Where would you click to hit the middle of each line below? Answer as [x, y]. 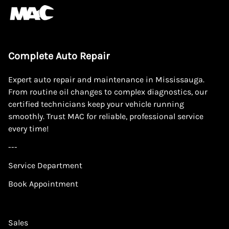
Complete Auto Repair [59, 56]
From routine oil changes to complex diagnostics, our [108, 91]
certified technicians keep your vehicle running [96, 104]
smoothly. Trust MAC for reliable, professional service [106, 116]
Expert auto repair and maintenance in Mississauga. [106, 79]
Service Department [45, 165]
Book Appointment [43, 184]
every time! [28, 128]
